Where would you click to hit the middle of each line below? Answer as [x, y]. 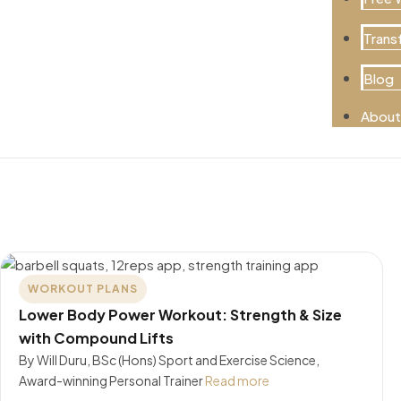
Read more [237, 381]
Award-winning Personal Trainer [112, 381]
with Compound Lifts [96, 338]
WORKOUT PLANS [83, 289]
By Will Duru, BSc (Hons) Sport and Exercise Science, [169, 360]
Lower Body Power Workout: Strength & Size [180, 315]
